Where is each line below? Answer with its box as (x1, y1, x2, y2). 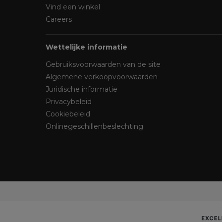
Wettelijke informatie (46, 43, 127, 52)
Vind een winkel (46, 2, 100, 11)
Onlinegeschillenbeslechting (46, 122, 143, 131)
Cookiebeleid (46, 110, 90, 118)
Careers (46, 15, 72, 24)
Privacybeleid (46, 97, 92, 106)
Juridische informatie (46, 85, 117, 94)
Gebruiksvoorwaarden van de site (46, 60, 161, 69)
